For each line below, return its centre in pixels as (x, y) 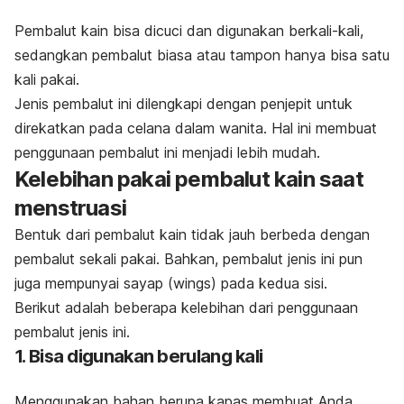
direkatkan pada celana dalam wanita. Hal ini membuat (196, 129)
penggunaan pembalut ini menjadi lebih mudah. (167, 153)
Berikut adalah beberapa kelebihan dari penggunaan (186, 308)
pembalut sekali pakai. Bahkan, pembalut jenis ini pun (188, 259)
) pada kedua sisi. (269, 284)
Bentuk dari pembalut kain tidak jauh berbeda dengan (192, 235)
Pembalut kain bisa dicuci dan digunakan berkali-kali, (189, 31)
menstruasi (70, 208)
